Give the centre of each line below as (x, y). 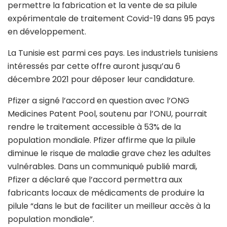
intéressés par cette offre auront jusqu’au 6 (94, 66)
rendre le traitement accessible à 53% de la (94, 127)
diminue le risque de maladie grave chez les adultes (109, 153)
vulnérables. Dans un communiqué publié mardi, (102, 166)
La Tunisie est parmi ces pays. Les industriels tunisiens (113, 53)
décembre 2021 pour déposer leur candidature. (101, 79)
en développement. (47, 31)
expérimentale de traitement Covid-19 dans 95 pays (111, 18)
